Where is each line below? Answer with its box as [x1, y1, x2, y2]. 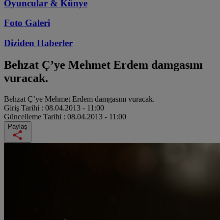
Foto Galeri [4, 18, 50, 28]
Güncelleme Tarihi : [4, 112, 67, 121]
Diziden [4, 38, 37, 49]
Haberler [37, 38, 73, 49]
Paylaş [8, 122, 27, 130]
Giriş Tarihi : [4, 103, 45, 112]
